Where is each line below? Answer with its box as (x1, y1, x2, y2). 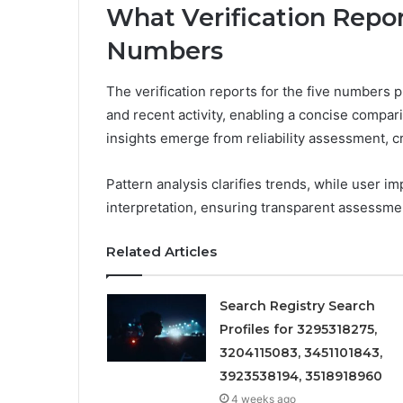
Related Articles (106, 242, 217, 260)
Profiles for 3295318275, (219, 320, 377, 337)
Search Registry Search (219, 297, 375, 314)
